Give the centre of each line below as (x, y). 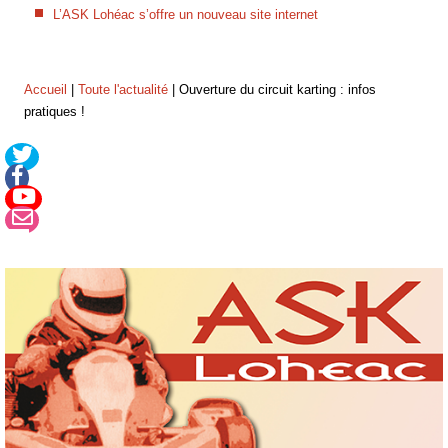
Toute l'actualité (123, 89)
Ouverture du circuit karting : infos (278, 89)
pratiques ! (55, 111)
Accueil (46, 89)
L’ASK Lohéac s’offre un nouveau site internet (186, 14)
